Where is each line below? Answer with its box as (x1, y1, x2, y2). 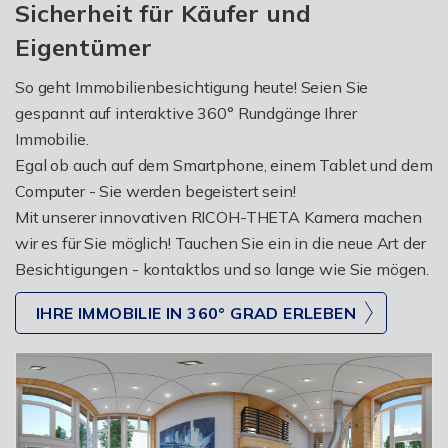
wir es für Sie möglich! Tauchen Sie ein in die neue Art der (15, 232, 426, 253)
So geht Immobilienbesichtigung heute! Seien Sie (15, 76, 369, 97)
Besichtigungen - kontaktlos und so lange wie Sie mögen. (15, 258, 430, 279)
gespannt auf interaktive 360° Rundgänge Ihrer (15, 102, 357, 123)
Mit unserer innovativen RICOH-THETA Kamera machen (15, 206, 422, 227)
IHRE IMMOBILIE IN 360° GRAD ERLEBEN (36, 302, 356, 323)
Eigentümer (15, 31, 152, 62)
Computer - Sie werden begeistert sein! (15, 180, 296, 201)
